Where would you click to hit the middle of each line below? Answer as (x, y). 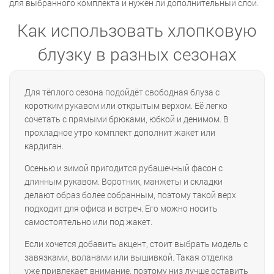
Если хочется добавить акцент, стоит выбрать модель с (136, 244)
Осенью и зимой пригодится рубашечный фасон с (124, 168)
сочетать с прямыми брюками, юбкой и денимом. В (127, 119)
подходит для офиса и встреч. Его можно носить (121, 209)
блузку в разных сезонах (137, 54)
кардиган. (44, 146)
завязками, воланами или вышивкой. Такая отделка (129, 257)
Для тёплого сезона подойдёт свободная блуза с (122, 92)
